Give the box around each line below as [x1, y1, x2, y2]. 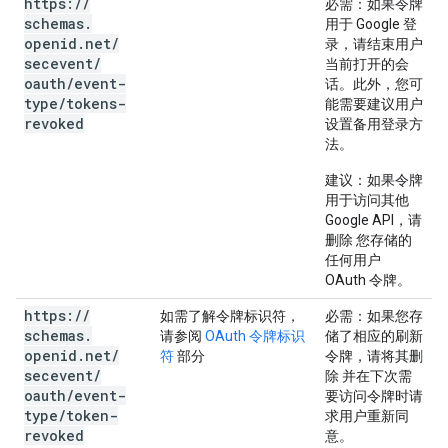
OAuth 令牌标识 [205, 328, 305, 344]
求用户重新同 [325, 408, 409, 424]
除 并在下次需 [325, 368, 412, 384]
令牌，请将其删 [325, 348, 423, 364]
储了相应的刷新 [325, 328, 423, 344]
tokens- [66, 94, 126, 113]
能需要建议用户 [325, 96, 423, 112]
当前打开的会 [325, 56, 409, 72]
